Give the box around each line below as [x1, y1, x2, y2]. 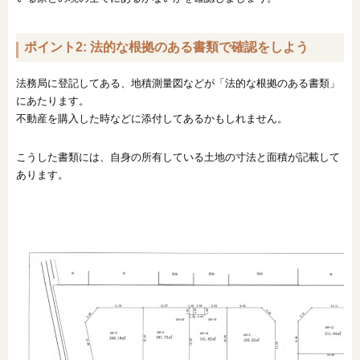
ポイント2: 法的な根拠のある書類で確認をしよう [24, 39, 309, 54]
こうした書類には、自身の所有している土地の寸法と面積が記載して [16, 150, 340, 163]
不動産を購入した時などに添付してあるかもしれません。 [16, 112, 288, 125]
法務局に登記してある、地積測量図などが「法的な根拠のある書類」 [16, 76, 340, 89]
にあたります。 [16, 94, 89, 107]
